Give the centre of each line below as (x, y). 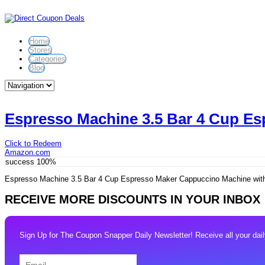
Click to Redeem (33, 143)
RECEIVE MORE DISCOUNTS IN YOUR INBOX (132, 199)
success (20, 161)
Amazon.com (28, 152)
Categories (47, 59)
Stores (40, 50)
